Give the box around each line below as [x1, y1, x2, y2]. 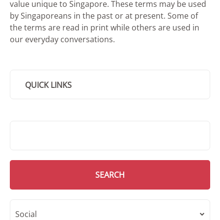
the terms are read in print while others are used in [10, 22, 199, 33]
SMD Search [9, 120, 54, 132]
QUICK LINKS [25, 79, 72, 90]
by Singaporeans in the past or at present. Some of [10, 10, 198, 21]
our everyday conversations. [10, 33, 115, 45]
